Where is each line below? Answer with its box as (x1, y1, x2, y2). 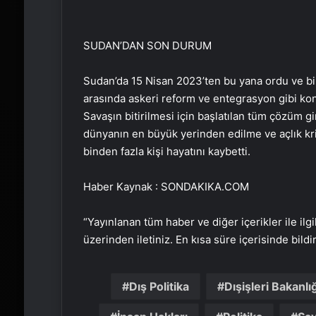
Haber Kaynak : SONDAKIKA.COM (83, 180, 249, 193)
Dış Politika (128, 279, 189, 293)
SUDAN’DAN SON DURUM (83, 39, 212, 52)
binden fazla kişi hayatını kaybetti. (83, 145, 250, 158)
